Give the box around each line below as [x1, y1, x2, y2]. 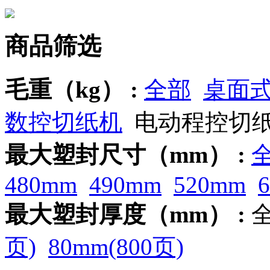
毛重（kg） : [5, 77, 138, 103]
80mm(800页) [48, 234, 184, 260]
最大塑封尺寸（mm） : [5, 142, 245, 168]
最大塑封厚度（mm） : [5, 201, 245, 228]
